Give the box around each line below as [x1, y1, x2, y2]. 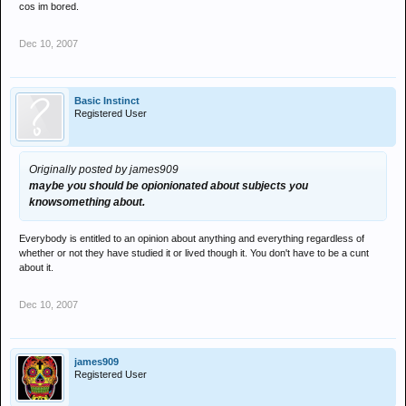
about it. [19, 262, 53, 273]
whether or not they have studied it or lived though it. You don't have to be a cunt [19, 247, 369, 258]
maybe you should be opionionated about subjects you [29, 179, 308, 192]
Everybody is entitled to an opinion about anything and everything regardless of [19, 233, 364, 244]
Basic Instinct [74, 95, 140, 106]
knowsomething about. [29, 196, 145, 208]
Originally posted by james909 [29, 163, 179, 176]
